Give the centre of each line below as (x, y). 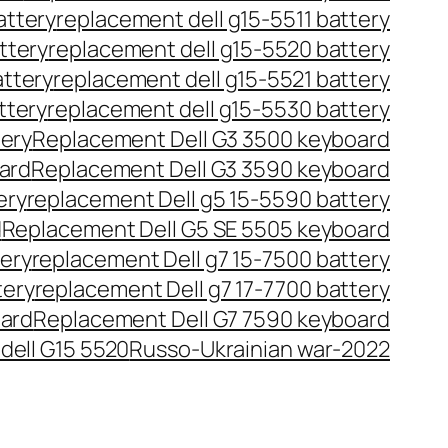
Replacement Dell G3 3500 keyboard (211, 139)
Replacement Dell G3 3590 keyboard (210, 169)
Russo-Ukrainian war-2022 (259, 349)
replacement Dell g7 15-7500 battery (210, 259)
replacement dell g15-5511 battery (223, 19)
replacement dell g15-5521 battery (221, 79)
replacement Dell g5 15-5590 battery (208, 199)
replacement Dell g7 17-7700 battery (212, 289)
